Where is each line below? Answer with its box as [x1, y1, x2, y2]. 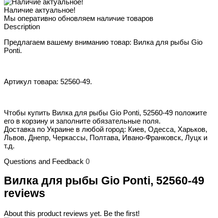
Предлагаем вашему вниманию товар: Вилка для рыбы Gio [4, 38, 202, 47]
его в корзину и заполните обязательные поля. [4, 117, 161, 126]
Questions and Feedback [4, 157, 86, 166]
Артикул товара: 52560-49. [4, 77, 92, 86]
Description [4, 22, 40, 31]
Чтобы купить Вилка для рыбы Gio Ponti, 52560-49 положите [4, 109, 207, 117]
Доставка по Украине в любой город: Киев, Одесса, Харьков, [4, 125, 207, 134]
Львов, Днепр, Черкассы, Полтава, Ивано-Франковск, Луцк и [4, 133, 207, 142]
